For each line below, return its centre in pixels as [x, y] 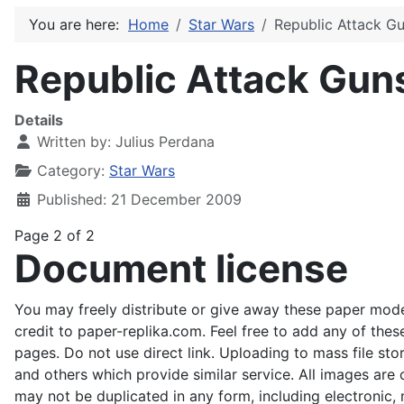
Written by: [74, 142]
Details [39, 120]
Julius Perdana [165, 142]
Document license [181, 268]
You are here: [78, 24]
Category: [71, 170]
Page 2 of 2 [55, 235]
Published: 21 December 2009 [139, 199]
